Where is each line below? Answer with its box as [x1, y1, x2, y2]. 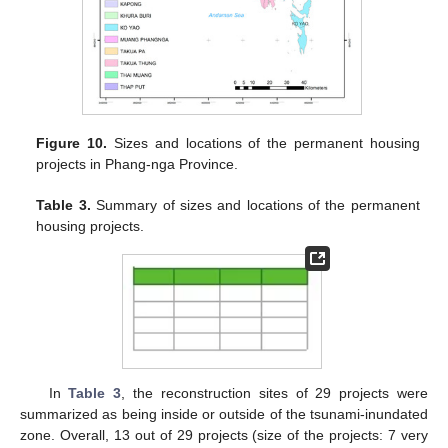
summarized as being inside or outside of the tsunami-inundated [20, 406, 428, 423]
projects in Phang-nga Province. [36, 155, 239, 172]
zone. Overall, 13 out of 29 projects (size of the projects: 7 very [20, 427, 428, 444]
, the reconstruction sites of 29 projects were [121, 385, 429, 402]
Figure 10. [36, 134, 108, 151]
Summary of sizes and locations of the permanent [90, 196, 420, 213]
